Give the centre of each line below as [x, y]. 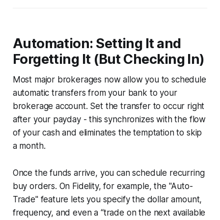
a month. [29, 146]
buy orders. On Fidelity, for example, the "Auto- [103, 186]
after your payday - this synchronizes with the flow [109, 119]
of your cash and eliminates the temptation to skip [107, 132]
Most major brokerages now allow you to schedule [109, 79]
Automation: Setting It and [97, 43]
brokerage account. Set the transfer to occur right [109, 106]
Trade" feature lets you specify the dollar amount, [107, 199]
